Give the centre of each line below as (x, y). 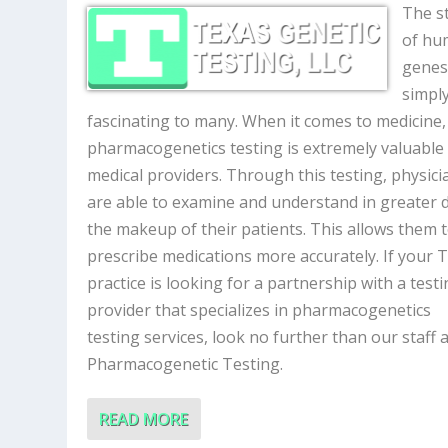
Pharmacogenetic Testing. (185, 364)
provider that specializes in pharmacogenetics (259, 310)
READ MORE (144, 419)
